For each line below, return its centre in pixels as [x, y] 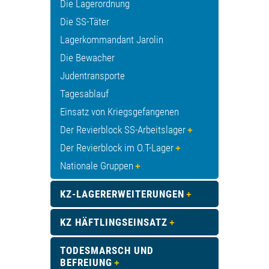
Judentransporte [92, 76]
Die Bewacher [87, 58]
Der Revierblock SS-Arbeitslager [123, 130]
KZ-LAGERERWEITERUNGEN [122, 194]
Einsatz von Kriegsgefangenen [119, 112]
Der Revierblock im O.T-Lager [117, 148]
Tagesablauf [84, 94]
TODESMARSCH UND [107, 251]
